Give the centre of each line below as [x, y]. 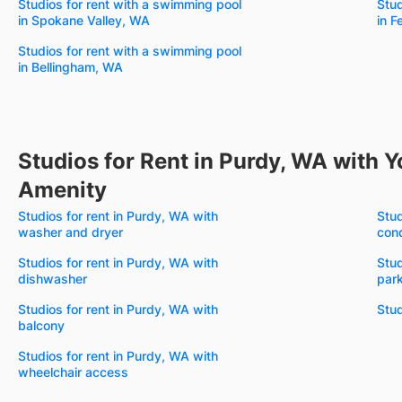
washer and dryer [70, 232]
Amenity [62, 189]
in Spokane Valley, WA [84, 20]
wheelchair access [73, 371]
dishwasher [52, 278]
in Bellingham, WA [70, 66]
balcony [41, 325]
